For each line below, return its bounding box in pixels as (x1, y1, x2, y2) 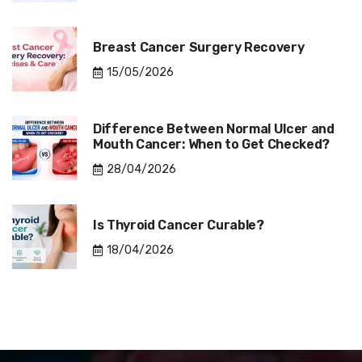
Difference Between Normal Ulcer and (93, 120, 335, 137)
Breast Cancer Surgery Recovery (93, 40, 305, 56)
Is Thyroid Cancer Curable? (93, 217, 264, 234)
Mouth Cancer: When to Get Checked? (93, 136, 330, 152)
